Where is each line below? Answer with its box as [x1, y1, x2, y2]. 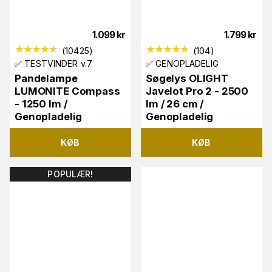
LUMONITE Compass [15, 84, 120, 97]
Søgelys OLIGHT [146, 72, 229, 84]
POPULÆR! [47, 168, 93, 179]
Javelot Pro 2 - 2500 [146, 84, 249, 97]
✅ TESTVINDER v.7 [15, 58, 93, 69]
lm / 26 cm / [146, 97, 204, 110]
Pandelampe [15, 72, 78, 84]
